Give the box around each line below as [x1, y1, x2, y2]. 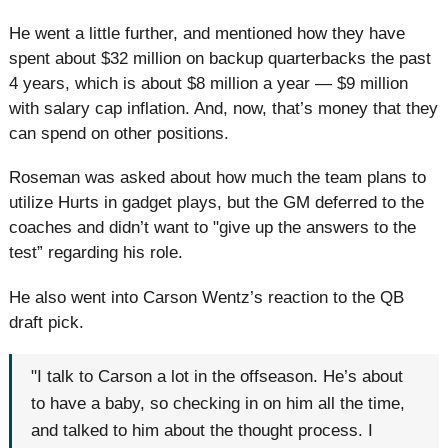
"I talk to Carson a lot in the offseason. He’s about [31, 367, 404, 387]
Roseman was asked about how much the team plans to [9, 168, 426, 188]
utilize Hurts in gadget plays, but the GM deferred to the [9, 193, 424, 213]
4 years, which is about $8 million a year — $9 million [9, 74, 408, 94]
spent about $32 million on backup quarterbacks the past [9, 49, 431, 69]
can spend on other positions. [9, 124, 229, 144]
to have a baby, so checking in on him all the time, [31, 394, 406, 414]
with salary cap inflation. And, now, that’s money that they [9, 99, 438, 119]
